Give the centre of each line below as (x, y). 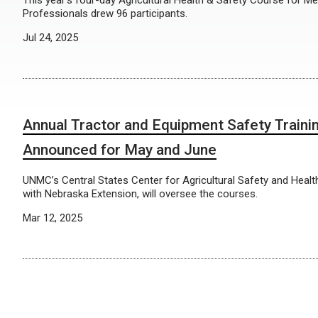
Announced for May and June (120, 150)
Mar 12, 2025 (53, 218)
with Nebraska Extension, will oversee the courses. (140, 194)
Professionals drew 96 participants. (105, 13)
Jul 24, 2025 (50, 38)
